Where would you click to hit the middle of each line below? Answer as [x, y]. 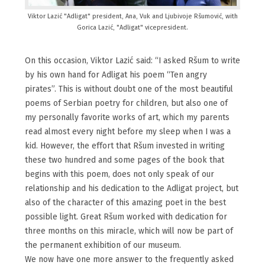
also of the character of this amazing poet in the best [125, 203]
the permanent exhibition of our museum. [103, 245]
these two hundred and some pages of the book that [125, 160]
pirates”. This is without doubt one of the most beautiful [129, 89]
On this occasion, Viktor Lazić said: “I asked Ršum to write [132, 61]
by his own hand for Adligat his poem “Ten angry [116, 75]
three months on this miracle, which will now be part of [129, 231]
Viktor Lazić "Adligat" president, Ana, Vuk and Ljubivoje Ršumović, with [132, 16]
